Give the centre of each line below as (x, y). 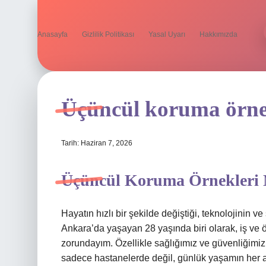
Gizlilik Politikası (108, 34)
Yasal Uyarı (167, 34)
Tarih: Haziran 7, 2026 (97, 143)
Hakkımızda (218, 34)
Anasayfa (53, 34)
